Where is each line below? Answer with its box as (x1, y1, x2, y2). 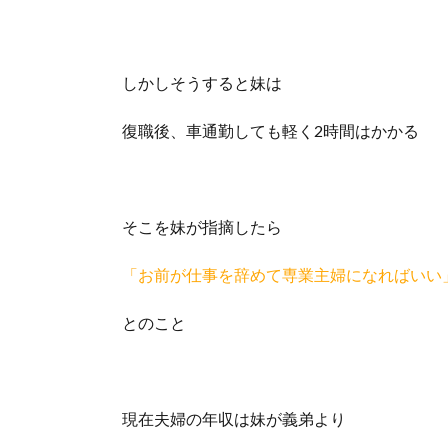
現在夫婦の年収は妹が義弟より (122, 409, 346, 428)
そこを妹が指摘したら (122, 217, 282, 236)
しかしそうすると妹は (122, 73, 282, 92)
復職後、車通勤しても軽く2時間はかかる (122, 121, 419, 140)
